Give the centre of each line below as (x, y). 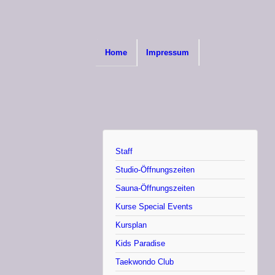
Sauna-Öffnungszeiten (155, 188)
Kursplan (131, 225)
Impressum (168, 52)
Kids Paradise (140, 244)
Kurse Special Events (154, 207)
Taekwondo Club (145, 262)
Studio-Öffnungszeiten (155, 170)
